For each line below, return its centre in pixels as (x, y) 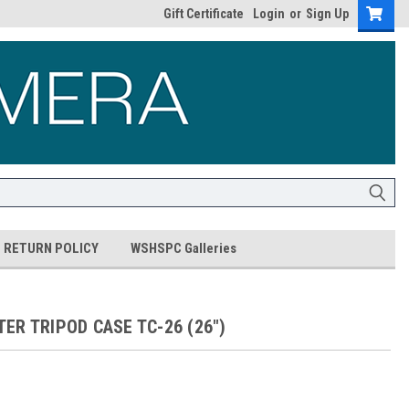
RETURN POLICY (51, 248)
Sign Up (327, 14)
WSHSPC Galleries (184, 248)
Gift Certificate (204, 14)
